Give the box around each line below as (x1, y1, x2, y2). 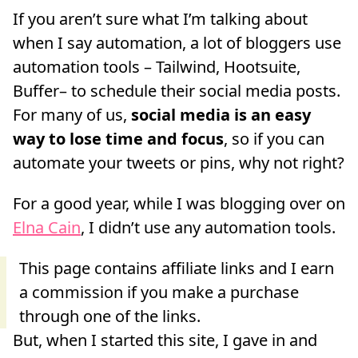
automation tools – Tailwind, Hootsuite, (13, 56, 300, 78)
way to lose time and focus (13, 128, 224, 150)
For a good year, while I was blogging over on (13, 192, 345, 214)
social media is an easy (131, 104, 311, 126)
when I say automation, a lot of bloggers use (13, 32, 341, 54)
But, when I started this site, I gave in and (13, 328, 317, 351)
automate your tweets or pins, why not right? (13, 152, 344, 174)
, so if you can (224, 128, 324, 150)
